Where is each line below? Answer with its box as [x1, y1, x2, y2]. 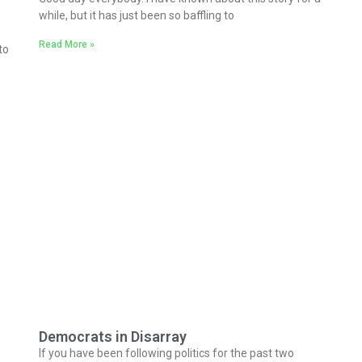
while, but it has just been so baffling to [39, 9, 234, 23]
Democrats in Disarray [39, 328, 187, 346]
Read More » [39, 39, 95, 51]
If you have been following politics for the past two [39, 347, 294, 360]
